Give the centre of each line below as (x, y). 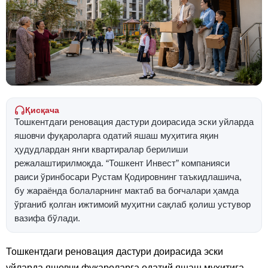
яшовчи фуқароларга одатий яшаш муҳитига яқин (116, 135)
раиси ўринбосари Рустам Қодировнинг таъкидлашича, (128, 177)
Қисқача (42, 110)
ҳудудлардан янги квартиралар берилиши (101, 149)
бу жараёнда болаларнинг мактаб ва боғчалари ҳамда (127, 191)
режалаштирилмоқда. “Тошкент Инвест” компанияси (122, 163)
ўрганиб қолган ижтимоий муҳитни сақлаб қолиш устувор (133, 204)
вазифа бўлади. (47, 218)
